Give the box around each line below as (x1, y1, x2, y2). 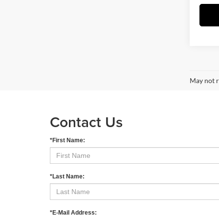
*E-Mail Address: (50, 209, 97, 217)
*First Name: (50, 137, 85, 144)
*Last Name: (50, 173, 85, 180)
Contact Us (50, 111, 123, 133)
